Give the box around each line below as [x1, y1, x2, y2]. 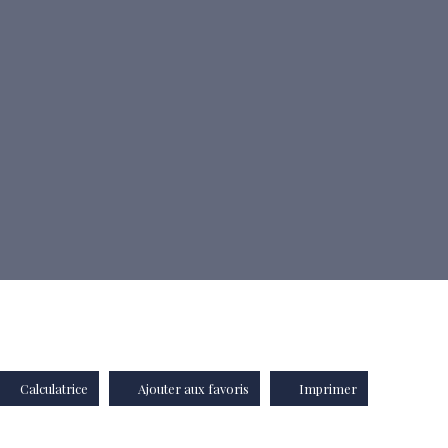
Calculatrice [20, 380, 88, 397]
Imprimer [299, 380, 357, 397]
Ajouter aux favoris [138, 380, 249, 397]
